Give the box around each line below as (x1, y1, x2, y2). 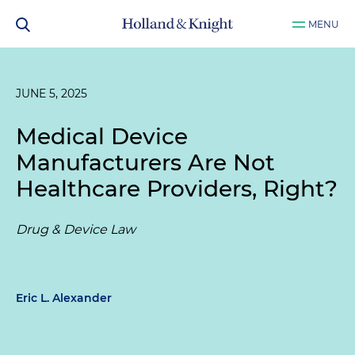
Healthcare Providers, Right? (16, 175, 338, 202)
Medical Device (16, 123, 188, 150)
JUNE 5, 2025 (16, 86, 87, 101)
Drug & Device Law (16, 222, 136, 237)
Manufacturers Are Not (16, 149, 275, 176)
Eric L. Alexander (16, 291, 112, 305)
